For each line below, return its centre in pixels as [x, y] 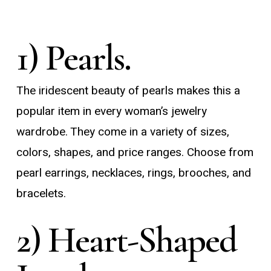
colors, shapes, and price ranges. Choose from [135, 153]
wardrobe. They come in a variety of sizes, [122, 132]
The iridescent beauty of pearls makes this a [128, 91]
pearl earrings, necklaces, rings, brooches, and [133, 173]
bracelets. [41, 194]
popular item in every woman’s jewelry [111, 112]
